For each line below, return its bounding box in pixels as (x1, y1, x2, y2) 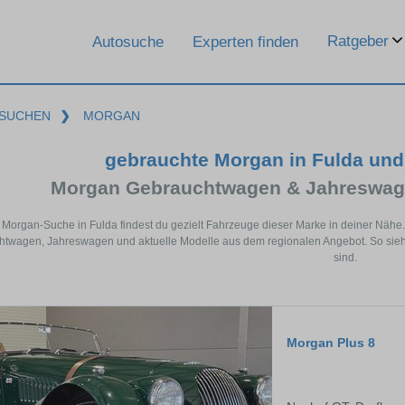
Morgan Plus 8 (287, 335, 375, 351)
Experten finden (193, 33, 298, 51)
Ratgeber (327, 33, 389, 50)
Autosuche (92, 33, 164, 51)
